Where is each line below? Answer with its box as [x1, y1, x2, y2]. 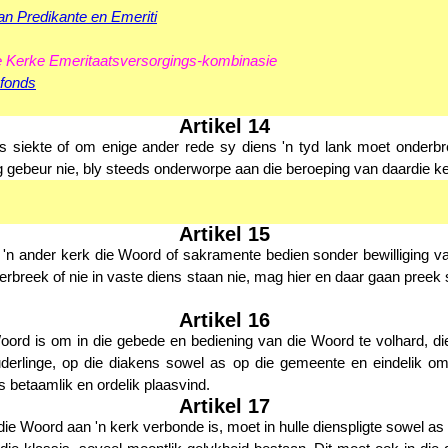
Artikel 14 [178, 115, 270, 137]
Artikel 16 [178, 309, 270, 331]
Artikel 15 [178, 223, 270, 245]
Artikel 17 [178, 395, 270, 417]
